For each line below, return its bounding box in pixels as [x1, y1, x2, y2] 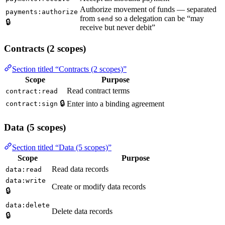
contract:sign [6, 99, 58, 107]
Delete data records [52, 207, 113, 216]
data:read [6, 166, 42, 174]
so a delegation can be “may [113, 14, 204, 23]
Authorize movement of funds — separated [80, 5, 216, 14]
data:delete [6, 201, 50, 209]
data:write [6, 177, 46, 185]
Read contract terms [67, 86, 130, 95]
